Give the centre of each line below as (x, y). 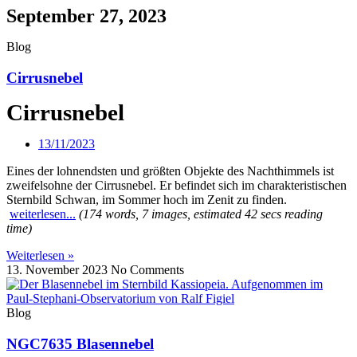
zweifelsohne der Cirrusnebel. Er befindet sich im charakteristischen (177, 186)
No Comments (147, 270)
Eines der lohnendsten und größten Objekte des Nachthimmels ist (170, 171)
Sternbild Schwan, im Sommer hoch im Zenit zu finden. (148, 200)
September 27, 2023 (86, 16)
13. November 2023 (59, 270)
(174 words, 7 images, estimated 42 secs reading (201, 214)
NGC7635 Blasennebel (80, 344)
